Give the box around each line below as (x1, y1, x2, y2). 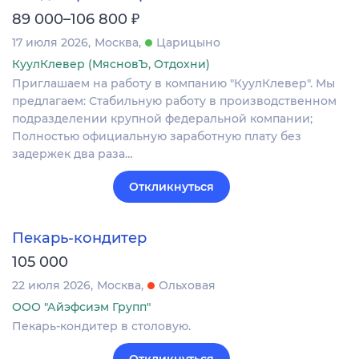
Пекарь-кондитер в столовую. (12, 318, 191, 333)
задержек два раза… (12, 147, 133, 162)
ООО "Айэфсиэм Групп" (12, 299, 151, 314)
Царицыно (156, 35, 220, 50)
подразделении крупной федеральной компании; (12, 111, 313, 127)
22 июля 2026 (12, 277, 91, 292)
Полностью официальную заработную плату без (12, 129, 301, 144)
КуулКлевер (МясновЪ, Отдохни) (12, 57, 210, 72)
